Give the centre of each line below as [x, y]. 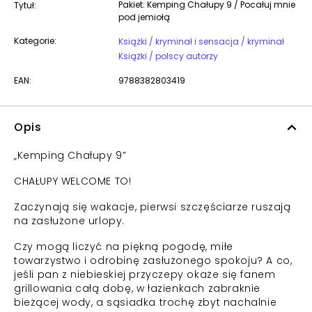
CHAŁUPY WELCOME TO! [73, 181]
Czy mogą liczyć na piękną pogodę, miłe [124, 247]
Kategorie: [35, 41]
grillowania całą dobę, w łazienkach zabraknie [138, 288]
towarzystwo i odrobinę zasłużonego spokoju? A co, [153, 260]
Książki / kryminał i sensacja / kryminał [266, 41]
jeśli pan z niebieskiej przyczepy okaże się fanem [145, 274]
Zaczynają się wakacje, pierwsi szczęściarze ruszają [153, 207]
